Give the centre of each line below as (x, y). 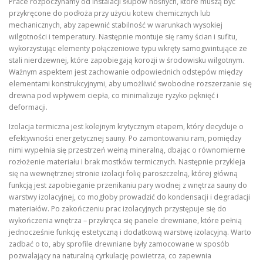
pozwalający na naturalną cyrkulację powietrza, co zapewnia (110, 256)
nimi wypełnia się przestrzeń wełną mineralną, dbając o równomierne (127, 150)
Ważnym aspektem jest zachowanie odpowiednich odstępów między (126, 72)
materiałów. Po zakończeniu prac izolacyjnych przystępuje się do (118, 209)
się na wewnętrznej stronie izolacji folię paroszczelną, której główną (123, 174)
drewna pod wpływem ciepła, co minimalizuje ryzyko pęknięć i (114, 96)
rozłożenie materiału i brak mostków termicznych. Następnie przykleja (127, 162)
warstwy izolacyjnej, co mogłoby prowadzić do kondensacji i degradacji (129, 197)
